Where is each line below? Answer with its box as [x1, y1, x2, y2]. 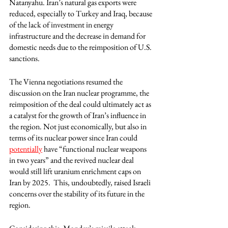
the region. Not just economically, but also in [9, 121, 148, 132]
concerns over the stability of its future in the [9, 188, 146, 199]
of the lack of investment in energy [9, 19, 115, 30]
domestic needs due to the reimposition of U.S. [9, 42, 153, 52]
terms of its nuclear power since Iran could [9, 132, 139, 143]
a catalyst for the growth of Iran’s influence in [9, 110, 148, 121]
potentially [9, 144, 42, 154]
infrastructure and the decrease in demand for [9, 31, 147, 41]
